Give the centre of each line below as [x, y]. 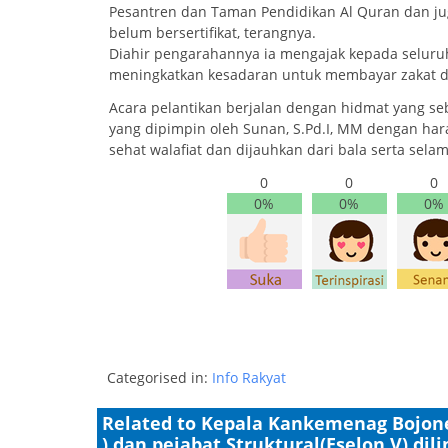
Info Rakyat [249, 377]
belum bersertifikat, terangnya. [212, 33]
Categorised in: [159, 377]
